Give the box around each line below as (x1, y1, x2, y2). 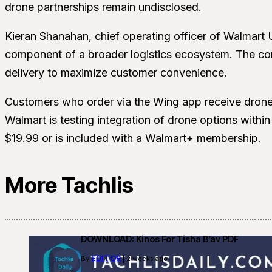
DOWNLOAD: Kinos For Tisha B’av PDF (81, 233, 239, 244)
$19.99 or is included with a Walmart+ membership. (5, 132, 261, 145)
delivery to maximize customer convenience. (5, 66, 227, 80)
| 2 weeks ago (121, 254, 168, 263)
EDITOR (91, 253, 121, 263)
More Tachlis (5, 172, 134, 199)
